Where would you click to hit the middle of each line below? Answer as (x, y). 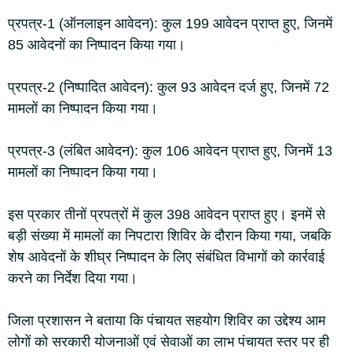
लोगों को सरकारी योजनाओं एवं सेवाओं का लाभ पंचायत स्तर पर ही (169, 342)
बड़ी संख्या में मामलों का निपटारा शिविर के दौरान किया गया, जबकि (169, 236)
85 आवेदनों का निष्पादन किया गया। (97, 45)
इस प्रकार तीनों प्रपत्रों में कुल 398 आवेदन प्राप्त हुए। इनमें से (167, 214)
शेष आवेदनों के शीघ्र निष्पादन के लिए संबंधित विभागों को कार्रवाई (166, 257)
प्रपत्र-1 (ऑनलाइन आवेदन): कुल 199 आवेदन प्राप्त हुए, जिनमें (170, 24)
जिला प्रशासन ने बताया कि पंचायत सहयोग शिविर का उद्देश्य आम (167, 321)
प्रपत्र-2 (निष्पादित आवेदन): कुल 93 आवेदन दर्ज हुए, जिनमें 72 (169, 87)
